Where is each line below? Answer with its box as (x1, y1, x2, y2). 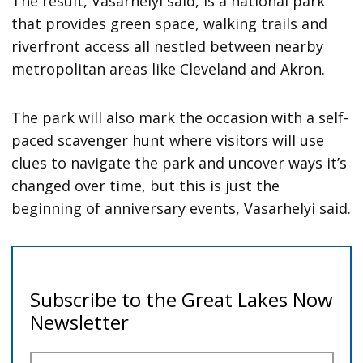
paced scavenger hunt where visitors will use (11, 130, 325, 150)
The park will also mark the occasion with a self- (11, 107, 349, 127)
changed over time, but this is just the (11, 175, 280, 195)
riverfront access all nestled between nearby (11, 36, 324, 56)
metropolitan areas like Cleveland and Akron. (11, 58, 326, 79)
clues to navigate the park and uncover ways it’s (11, 152, 348, 173)
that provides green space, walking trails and (11, 13, 328, 33)
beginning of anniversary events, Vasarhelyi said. (11, 198, 352, 218)
